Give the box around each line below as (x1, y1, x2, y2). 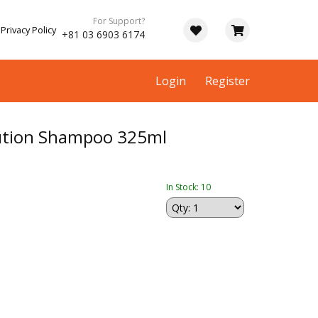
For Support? (93, 15, 145, 27)
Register (205, 73, 250, 89)
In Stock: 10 (166, 181, 211, 194)
